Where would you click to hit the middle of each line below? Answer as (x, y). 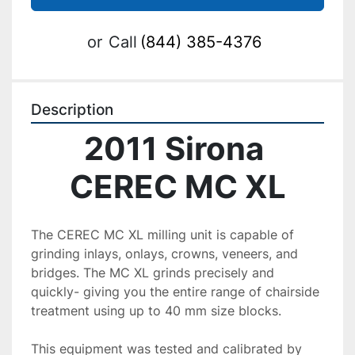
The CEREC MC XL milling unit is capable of (162, 235)
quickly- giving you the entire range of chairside (175, 292)
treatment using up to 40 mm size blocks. (156, 311)
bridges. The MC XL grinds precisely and (153, 273)
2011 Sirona (174, 149)
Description (72, 110)
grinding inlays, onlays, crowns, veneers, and (164, 254)
